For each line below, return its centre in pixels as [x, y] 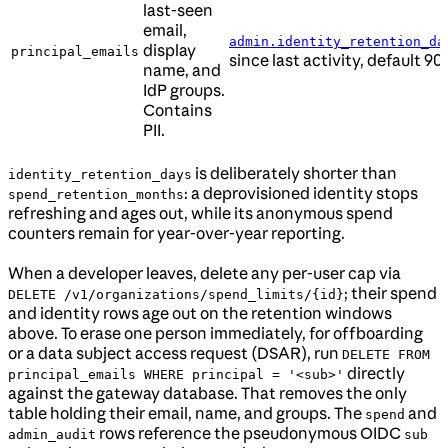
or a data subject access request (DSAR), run [175, 353]
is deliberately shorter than [294, 173]
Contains [177, 110]
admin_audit [52, 435]
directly [374, 373]
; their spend [390, 293]
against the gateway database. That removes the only [207, 393]
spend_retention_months [96, 195]
